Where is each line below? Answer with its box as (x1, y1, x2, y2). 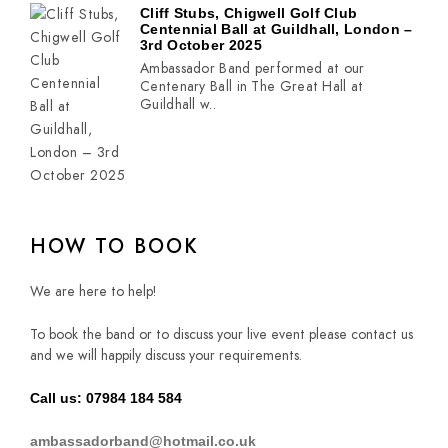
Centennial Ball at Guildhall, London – (140, 21, 413, 37)
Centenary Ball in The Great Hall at (140, 77, 364, 96)
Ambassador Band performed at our (140, 59, 365, 78)
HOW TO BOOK (30, 232, 199, 260)
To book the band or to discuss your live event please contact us (30, 325, 413, 344)
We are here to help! (30, 282, 156, 301)
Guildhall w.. (140, 95, 216, 114)
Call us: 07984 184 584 (30, 390, 182, 406)
